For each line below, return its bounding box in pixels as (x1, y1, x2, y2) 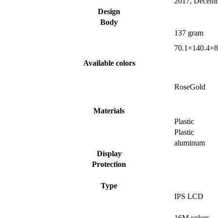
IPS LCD (174, 192, 203, 201)
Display (96, 149, 122, 158)
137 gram (174, 29, 203, 37)
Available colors (83, 59, 135, 68)
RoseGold (174, 83, 205, 91)
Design (98, 7, 120, 16)
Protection (92, 160, 126, 169)
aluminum (174, 139, 205, 147)
